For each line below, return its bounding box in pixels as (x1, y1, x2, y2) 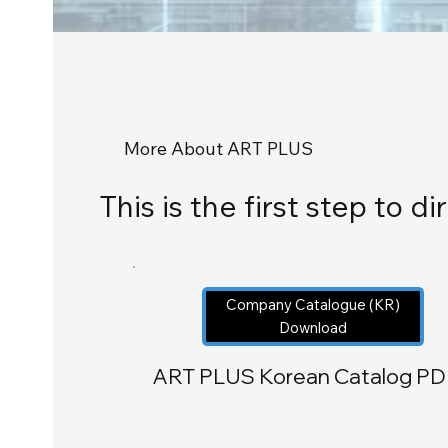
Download (278, 318, 347, 338)
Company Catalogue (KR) (225, 295, 400, 315)
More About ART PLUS (123, 137, 313, 161)
